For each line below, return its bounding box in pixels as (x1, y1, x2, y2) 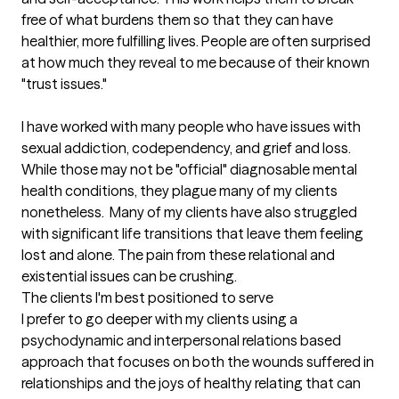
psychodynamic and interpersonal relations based (21, 331, 341, 349)
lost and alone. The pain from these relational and (21, 246, 335, 264)
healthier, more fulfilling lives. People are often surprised (21, 32, 370, 50)
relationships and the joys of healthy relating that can (21, 374, 361, 392)
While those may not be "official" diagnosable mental (21, 160, 357, 178)
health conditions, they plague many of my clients (21, 182, 338, 199)
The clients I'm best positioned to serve (21, 289, 273, 306)
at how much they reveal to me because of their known (21, 53, 370, 71)
